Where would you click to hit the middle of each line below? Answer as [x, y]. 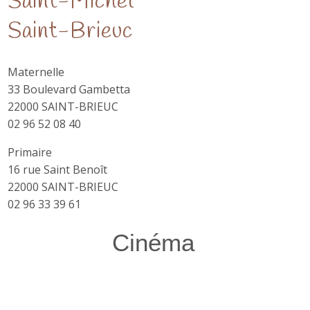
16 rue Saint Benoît [58, 170]
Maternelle [36, 72]
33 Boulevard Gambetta [69, 89]
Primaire [30, 152]
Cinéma [153, 243]
